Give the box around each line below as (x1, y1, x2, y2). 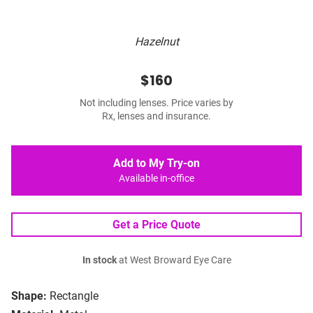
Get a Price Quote (112, 218, 201, 232)
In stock (82, 254, 117, 267)
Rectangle (50, 289, 99, 303)
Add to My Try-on (113, 156, 200, 170)
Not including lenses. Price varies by (80, 97, 233, 110)
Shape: (11, 289, 47, 303)
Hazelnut (134, 35, 179, 49)
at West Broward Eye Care (116, 254, 231, 267)
